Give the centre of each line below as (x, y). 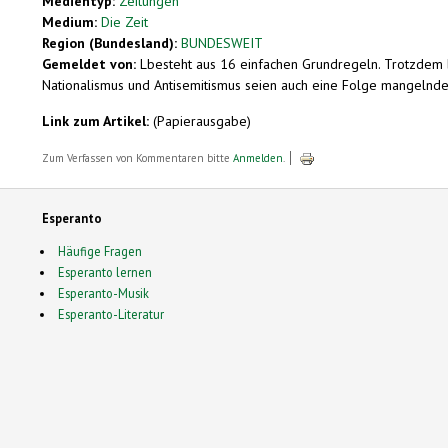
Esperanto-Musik (103, 292)
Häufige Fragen (99, 250)
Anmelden (258, 157)
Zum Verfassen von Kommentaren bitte (137, 157)
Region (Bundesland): (111, 42)
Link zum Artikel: (97, 120)
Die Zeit (124, 21)
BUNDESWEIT (222, 42)
